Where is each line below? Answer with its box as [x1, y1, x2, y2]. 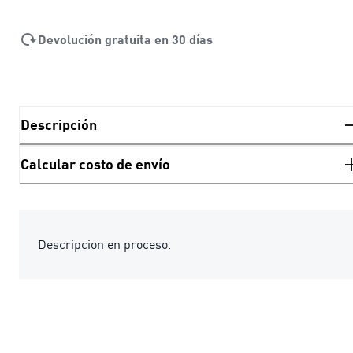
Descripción [20, 116, 97, 134]
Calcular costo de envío [20, 155, 170, 173]
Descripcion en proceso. [38, 236, 171, 252]
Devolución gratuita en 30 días [38, 31, 213, 46]
